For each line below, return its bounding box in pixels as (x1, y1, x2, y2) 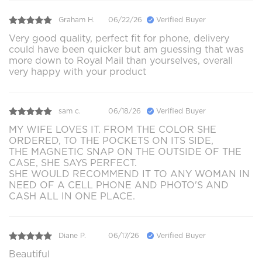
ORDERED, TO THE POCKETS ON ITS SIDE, (9, 135, 213, 146)
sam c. (58, 106, 81, 116)
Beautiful (9, 248, 50, 260)
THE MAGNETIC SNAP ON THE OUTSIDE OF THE (9, 146, 242, 157)
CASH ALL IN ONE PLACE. (9, 190, 135, 202)
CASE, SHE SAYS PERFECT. (9, 157, 137, 168)
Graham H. (58, 15, 95, 25)
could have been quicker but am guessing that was (9, 43, 244, 55)
